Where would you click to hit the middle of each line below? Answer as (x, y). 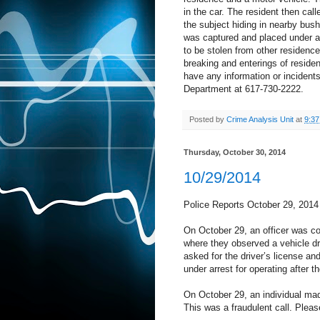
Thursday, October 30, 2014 (235, 152)
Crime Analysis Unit (260, 120)
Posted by (208, 120)
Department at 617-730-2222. (244, 89)
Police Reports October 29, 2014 (251, 204)
